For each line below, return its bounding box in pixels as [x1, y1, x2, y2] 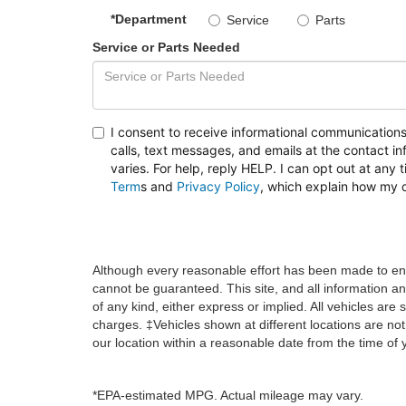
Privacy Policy [177, 179, 260, 195]
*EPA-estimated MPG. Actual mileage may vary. [92, 388, 363, 403]
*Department [111, 12, 187, 26]
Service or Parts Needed [92, 40, 240, 55]
